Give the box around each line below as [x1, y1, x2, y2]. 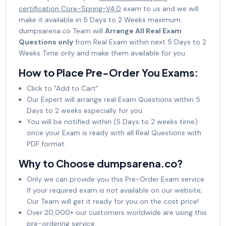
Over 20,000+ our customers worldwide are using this [27, 207, 207, 217]
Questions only [19, 37, 73, 46]
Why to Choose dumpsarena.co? [19, 156, 183, 169]
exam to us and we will [121, 4, 199, 13]
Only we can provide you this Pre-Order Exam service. [27, 174, 206, 184]
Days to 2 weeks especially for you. [27, 105, 144, 115]
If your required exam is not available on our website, [27, 185, 202, 195]
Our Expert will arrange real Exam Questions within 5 [27, 94, 200, 104]
